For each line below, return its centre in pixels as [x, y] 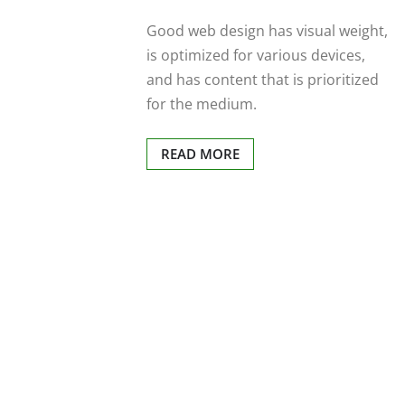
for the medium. [201, 104]
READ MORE [200, 153]
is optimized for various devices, [255, 55]
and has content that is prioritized [262, 79]
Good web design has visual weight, [267, 30]
